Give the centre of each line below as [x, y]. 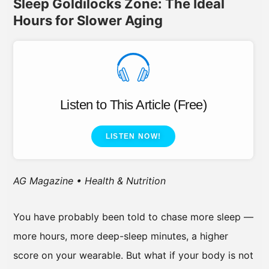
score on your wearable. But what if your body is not [133, 255]
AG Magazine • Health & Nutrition [89, 180]
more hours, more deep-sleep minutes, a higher [121, 236]
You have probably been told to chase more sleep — [133, 216]
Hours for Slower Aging [88, 20]
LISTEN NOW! [133, 136]
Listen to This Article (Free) [133, 104]
